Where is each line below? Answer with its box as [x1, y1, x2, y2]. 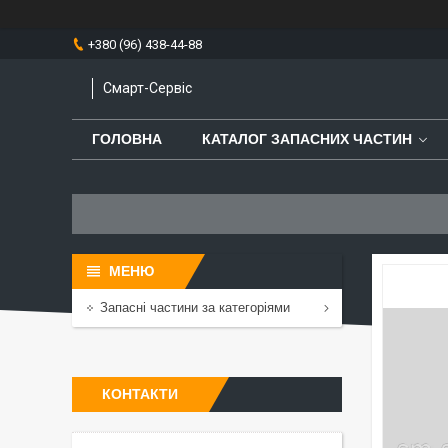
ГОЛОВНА [92, 131, 162, 148]
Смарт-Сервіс [103, 80, 192, 97]
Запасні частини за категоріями [100, 300, 290, 315]
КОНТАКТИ [102, 386, 178, 402]
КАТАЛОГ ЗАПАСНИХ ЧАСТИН [202, 131, 412, 148]
